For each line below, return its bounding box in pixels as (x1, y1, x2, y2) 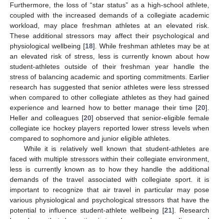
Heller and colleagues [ (10, 113, 84, 122)
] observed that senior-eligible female (91, 113, 210, 122)
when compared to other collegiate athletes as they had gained (10, 93, 209, 101)
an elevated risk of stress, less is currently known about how (10, 52, 209, 60)
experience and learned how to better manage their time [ (10, 103, 197, 111)
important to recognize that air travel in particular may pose (10, 185, 209, 194)
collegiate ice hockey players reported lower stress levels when (10, 124, 209, 132)
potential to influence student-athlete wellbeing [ (10, 206, 164, 214)
